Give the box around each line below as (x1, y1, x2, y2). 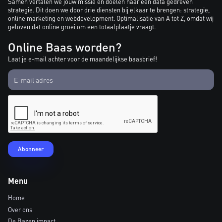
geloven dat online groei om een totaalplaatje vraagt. (8, 22, 156, 31)
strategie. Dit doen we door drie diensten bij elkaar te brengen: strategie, (8, 5, 210, 14)
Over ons (8, 205, 32, 214)
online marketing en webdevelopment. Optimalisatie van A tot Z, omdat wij (8, 14, 214, 22)
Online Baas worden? (8, 39, 121, 55)
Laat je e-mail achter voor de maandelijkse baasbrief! (8, 55, 157, 63)
